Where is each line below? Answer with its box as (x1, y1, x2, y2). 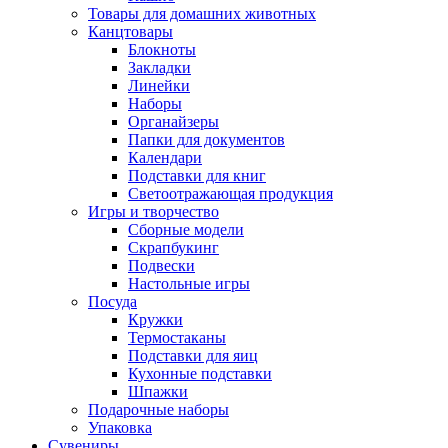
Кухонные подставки (128, 365, 272, 382)
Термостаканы (128, 329, 226, 346)
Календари (128, 149, 202, 166)
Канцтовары (88, 23, 173, 40)
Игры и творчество (88, 203, 219, 220)
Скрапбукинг (128, 239, 219, 256)
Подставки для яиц (128, 347, 258, 364)
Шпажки (128, 383, 188, 400)
